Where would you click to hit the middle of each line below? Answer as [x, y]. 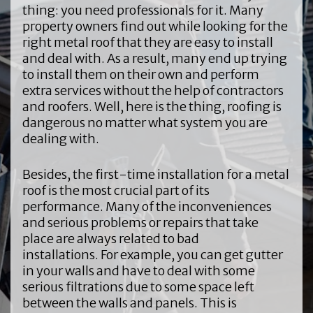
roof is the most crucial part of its [116, 190]
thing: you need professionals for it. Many [143, 10]
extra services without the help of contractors [153, 90]
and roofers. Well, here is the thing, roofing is [152, 106]
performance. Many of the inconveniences [147, 206]
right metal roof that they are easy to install [147, 42]
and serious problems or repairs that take [140, 222]
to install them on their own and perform [140, 74]
